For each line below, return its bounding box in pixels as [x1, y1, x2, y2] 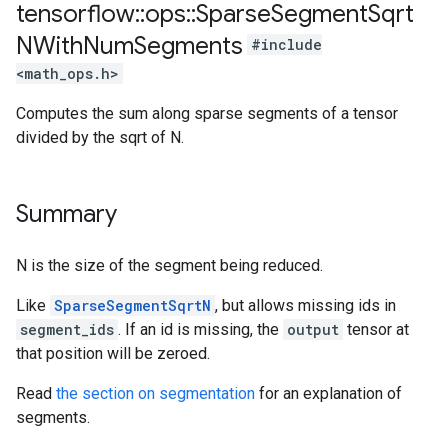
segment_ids [20, 320, 114, 339]
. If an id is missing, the [118, 320, 283, 339]
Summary [16, 199, 117, 229]
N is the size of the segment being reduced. [16, 256, 323, 275]
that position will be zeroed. [16, 344, 210, 363]
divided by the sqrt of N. [16, 128, 184, 147]
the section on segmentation [56, 384, 255, 403]
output [287, 320, 339, 339]
